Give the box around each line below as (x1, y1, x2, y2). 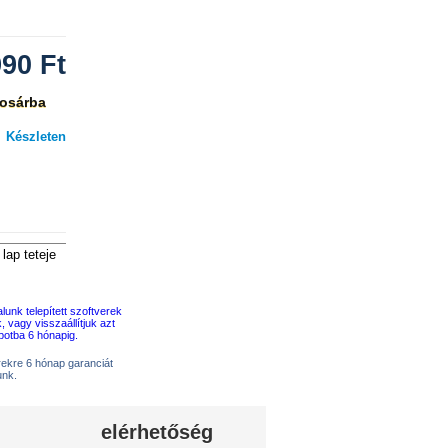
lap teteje (3, 247, 56, 263)
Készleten (6, 129, 66, 145)
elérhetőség (101, 421, 213, 443)
